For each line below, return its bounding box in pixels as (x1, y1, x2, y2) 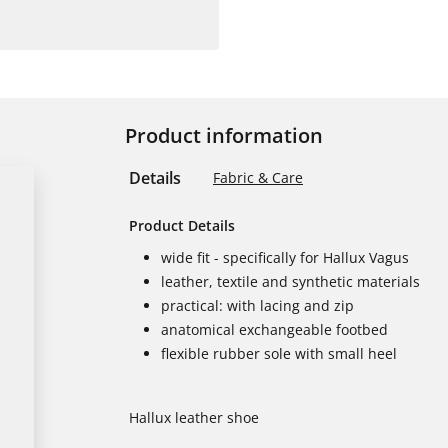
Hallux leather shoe (129, 408, 259, 427)
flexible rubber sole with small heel (161, 344, 397, 363)
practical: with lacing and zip (161, 296, 354, 315)
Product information (125, 122, 323, 149)
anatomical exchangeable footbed (161, 320, 388, 339)
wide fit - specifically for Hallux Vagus (161, 248, 409, 267)
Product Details (129, 216, 235, 235)
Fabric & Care (213, 168, 303, 187)
